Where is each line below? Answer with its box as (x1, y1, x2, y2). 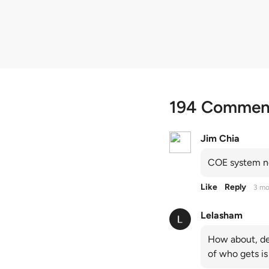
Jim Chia (201, 133, 240, 145)
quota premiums (19, 3, 91, 14)
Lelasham (201, 210, 243, 222)
